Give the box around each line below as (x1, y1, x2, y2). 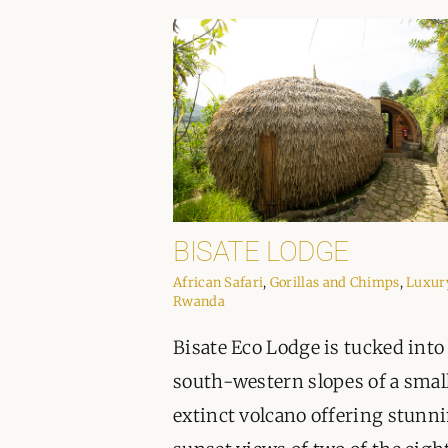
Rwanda (173, 293, 225, 311)
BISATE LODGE (173, 235, 349, 269)
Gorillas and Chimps (269, 274, 400, 292)
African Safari (173, 274, 264, 292)
